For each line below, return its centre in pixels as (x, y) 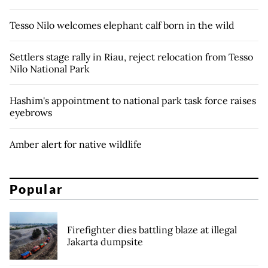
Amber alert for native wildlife (76, 144)
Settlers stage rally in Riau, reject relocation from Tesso (131, 57)
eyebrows (31, 112)
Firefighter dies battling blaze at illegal (152, 230)
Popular (36, 189)
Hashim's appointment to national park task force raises (133, 100)
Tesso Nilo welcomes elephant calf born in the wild (122, 25)
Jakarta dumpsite (105, 242)
